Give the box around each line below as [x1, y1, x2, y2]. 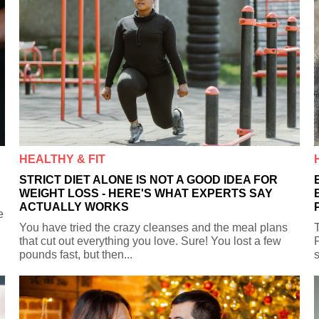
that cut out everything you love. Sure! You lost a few [19, 234, 282, 247]
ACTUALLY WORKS [19, 200, 130, 213]
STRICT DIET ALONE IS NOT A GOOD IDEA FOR [19, 173, 278, 186]
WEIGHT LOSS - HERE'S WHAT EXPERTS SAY [19, 187, 273, 199]
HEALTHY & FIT [19, 152, 106, 165]
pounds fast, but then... [19, 248, 133, 261]
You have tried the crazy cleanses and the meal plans [19, 221, 288, 234]
